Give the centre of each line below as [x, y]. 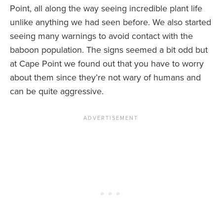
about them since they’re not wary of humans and [105, 78]
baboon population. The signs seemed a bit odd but [109, 50]
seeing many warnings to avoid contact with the [101, 36]
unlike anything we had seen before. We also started [110, 22]
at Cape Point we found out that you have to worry [107, 64]
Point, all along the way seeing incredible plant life [106, 9]
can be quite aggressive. [57, 92]
